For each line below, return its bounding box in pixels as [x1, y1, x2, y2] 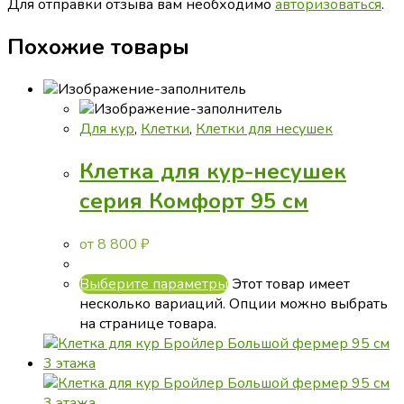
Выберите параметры [79, 274, 228, 295]
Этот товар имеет [232, 274, 350, 295]
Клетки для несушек [196, 119, 333, 140]
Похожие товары [7, 32, 189, 61]
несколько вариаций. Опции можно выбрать [79, 294, 388, 315]
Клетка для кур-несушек [79, 157, 346, 187]
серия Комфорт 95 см [79, 187, 308, 216]
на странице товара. [79, 314, 216, 335]
